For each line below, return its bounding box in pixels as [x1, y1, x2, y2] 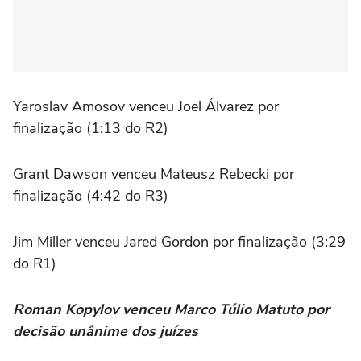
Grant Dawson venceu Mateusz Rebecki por [13, 164, 294, 184]
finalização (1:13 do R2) [13, 118, 168, 138]
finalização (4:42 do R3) [13, 186, 168, 205]
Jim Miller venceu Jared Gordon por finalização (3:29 [13, 232, 346, 251]
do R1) [13, 254, 56, 273]
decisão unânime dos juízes [13, 322, 198, 341]
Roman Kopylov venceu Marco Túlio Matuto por [13, 300, 330, 319]
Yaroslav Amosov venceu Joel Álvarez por [13, 97, 279, 116]
